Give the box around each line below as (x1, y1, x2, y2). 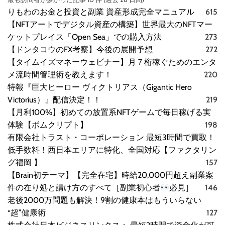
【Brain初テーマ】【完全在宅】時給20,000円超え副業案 (8, 170, 213, 180)
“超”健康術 (8, 208, 46, 218)
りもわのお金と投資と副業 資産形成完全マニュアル (8, 7, 194, 17)
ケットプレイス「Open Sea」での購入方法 (8, 32, 162, 42)
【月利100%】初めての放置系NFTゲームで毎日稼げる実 (8, 107, 211, 118)
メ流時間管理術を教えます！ (8, 70, 112, 80)
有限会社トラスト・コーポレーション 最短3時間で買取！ (8, 133, 215, 143)
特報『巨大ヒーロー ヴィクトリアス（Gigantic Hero (8, 82, 192, 92)
